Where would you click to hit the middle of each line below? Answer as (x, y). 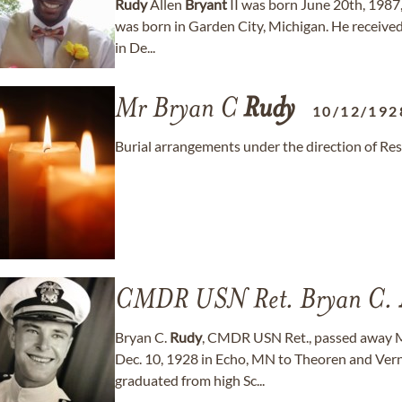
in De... (135, 47)
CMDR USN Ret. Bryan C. (257, 301)
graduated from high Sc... (190, 380)
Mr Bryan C (179, 110)
